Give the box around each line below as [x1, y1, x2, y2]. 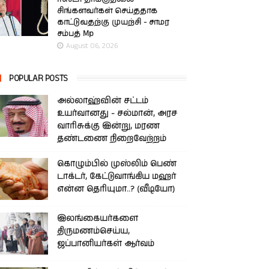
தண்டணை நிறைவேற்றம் [57, 133, 166, 145]
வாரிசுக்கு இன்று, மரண [57, 120, 160, 132]
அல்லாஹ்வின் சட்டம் [57, 95, 148, 107]
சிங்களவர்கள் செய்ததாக [57, 5, 157, 17]
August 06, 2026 [66, 41, 118, 51]
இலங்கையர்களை [57, 213, 138, 225]
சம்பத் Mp [57, 28, 94, 40]
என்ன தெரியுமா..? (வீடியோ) [57, 183, 175, 195]
